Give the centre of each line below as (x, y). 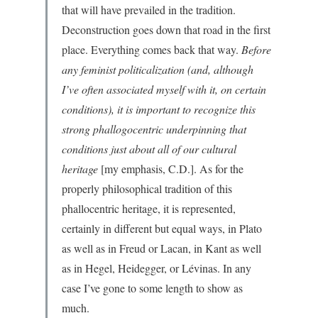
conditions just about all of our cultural (149, 149)
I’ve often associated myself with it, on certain (164, 89)
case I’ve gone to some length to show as (152, 288)
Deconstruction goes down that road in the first (166, 29)
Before (256, 49)
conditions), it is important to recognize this (159, 109)
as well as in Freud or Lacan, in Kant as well (161, 248)
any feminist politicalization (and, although (158, 69)
